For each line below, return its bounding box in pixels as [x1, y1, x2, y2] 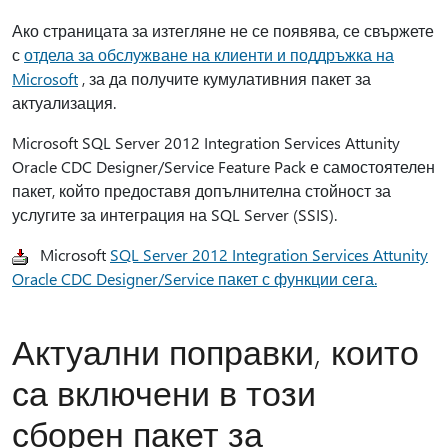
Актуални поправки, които [12, 329, 419, 373]
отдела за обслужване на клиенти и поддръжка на [24, 44, 394, 65]
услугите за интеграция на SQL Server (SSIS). [12, 204, 337, 225]
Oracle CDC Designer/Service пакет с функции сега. [12, 268, 377, 289]
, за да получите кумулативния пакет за [78, 68, 371, 89]
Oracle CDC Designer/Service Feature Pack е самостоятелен [12, 156, 435, 177]
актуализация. [12, 92, 116, 113]
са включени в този [12, 370, 316, 414]
